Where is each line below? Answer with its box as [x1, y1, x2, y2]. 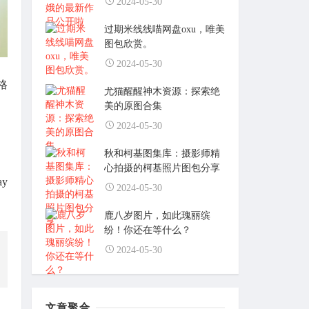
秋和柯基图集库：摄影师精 [104, 148, 220, 159]
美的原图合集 [104, 100, 162, 111]
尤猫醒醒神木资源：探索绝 [104, 86, 220, 97]
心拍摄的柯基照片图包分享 [104, 162, 220, 173]
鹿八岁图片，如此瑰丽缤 [104, 210, 210, 221]
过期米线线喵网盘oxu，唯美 [104, 23, 225, 34]
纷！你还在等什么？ [104, 224, 191, 235]
